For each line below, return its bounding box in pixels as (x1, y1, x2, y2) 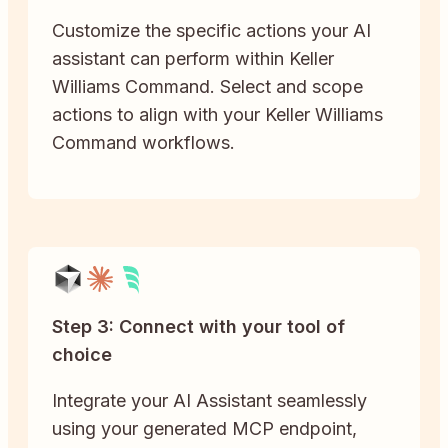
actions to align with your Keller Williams (52, 103, 383, 125)
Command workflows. (52, 131, 235, 153)
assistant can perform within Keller (52, 47, 334, 69)
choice (52, 343, 112, 365)
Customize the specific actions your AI (52, 19, 371, 41)
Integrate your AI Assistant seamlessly (52, 389, 367, 411)
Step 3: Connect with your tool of (52, 315, 345, 337)
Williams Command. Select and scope (52, 75, 363, 97)
